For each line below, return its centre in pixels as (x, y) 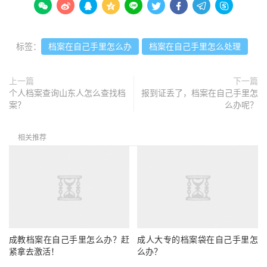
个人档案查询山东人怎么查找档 (67, 93)
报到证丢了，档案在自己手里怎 (200, 93)
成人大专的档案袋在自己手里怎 (198, 240)
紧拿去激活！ (34, 252)
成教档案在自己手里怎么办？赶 (69, 240)
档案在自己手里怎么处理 (195, 46)
